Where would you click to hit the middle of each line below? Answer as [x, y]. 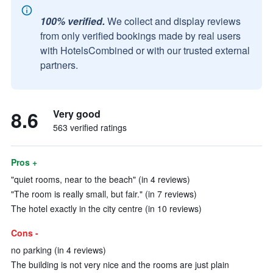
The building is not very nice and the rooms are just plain [120, 264]
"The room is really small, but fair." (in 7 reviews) [104, 194]
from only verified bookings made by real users [140, 36]
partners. [59, 65]
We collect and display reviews [174, 21]
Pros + [24, 162]
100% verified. [73, 21]
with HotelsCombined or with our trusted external [145, 50]
